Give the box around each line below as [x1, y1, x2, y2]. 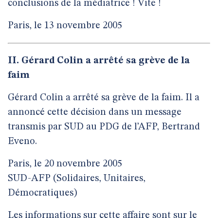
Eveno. [8, 137, 37, 146]
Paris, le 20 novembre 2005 [8, 159, 122, 169]
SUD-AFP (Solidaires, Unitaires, [8, 174, 145, 183]
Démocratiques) [8, 188, 77, 198]
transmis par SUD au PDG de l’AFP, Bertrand [8, 122, 200, 132]
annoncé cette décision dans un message [8, 108, 182, 117]
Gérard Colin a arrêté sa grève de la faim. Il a [8, 93, 200, 103]
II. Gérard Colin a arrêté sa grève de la [8, 56, 190, 66]
